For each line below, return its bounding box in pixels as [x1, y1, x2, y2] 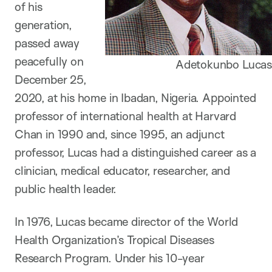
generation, [15, 17, 72, 32]
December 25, [15, 72, 86, 87]
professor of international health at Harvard [15, 108, 236, 123]
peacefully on [15, 53, 84, 69]
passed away [15, 35, 80, 50]
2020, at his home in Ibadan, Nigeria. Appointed [15, 90, 256, 105]
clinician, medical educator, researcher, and [15, 163, 230, 178]
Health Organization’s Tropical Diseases [15, 232, 214, 247]
